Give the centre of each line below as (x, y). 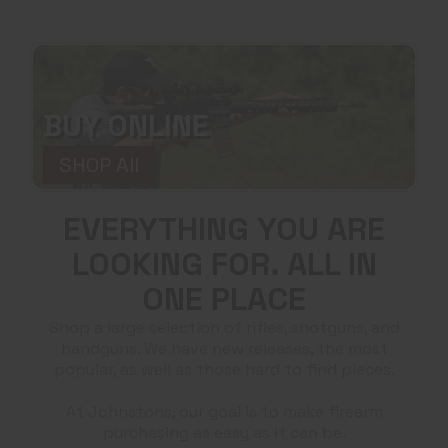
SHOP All (99, 164)
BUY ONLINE (126, 125)
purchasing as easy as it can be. (224, 433)
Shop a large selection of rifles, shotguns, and (224, 328)
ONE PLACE (224, 299)
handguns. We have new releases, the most (224, 349)
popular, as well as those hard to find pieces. (224, 370)
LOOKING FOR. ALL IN (224, 264)
